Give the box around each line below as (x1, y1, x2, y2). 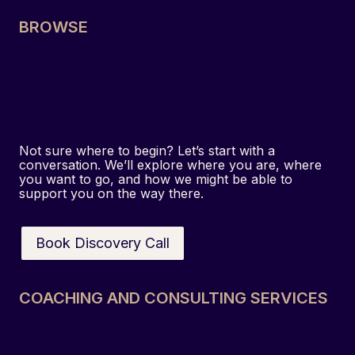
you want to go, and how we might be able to (19, 170, 292, 187)
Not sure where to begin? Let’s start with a (19, 142, 275, 158)
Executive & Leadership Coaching (19, 318, 219, 334)
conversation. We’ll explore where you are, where (19, 156, 322, 173)
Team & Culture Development (19, 334, 197, 351)
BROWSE (19, 17, 88, 36)
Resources (19, 97, 83, 113)
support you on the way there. (19, 185, 204, 201)
